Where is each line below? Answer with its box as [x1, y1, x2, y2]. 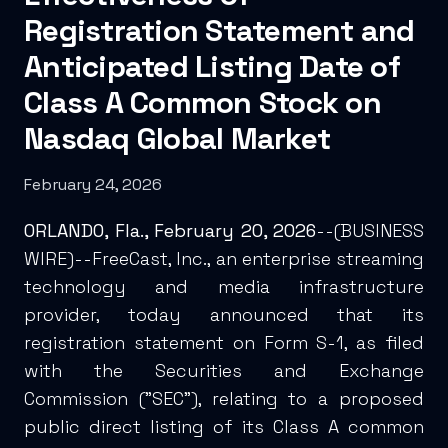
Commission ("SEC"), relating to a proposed [24, 387, 424, 411]
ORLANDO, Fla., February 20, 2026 [24, 219, 316, 243]
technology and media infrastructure [24, 275, 424, 299]
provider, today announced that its [24, 303, 424, 327]
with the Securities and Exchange [24, 359, 424, 383]
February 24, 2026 [24, 174, 162, 196]
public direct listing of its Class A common [24, 415, 424, 439]
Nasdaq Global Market [24, 119, 330, 159]
